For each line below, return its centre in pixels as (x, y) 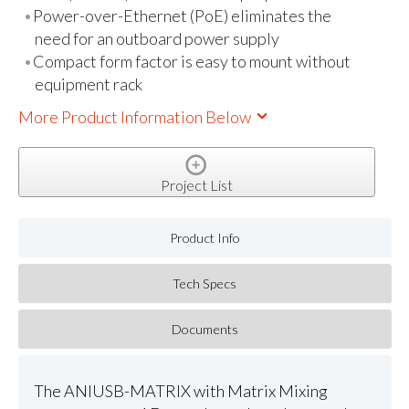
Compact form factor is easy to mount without (192, 62)
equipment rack (88, 84)
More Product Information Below (136, 116)
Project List (196, 184)
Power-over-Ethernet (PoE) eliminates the (183, 16)
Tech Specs (205, 283)
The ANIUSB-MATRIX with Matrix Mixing (180, 390)
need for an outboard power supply (157, 39)
